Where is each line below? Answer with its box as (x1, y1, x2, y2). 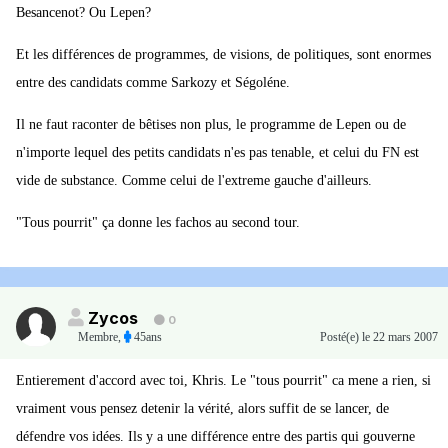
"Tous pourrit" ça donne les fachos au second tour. (16, 215, 300, 231)
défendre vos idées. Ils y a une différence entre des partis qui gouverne (16, 429, 415, 445)
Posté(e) (320, 330, 362, 345)
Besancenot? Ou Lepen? (16, 5, 151, 21)
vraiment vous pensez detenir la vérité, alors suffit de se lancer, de (16, 401, 389, 417)
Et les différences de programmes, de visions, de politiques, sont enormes (16, 47, 431, 63)
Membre (78, 330, 118, 345)
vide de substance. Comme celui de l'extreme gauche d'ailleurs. (16, 173, 372, 189)
